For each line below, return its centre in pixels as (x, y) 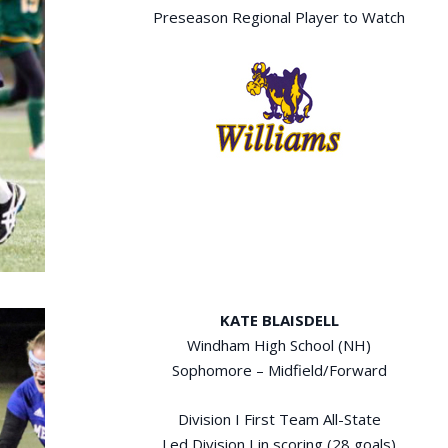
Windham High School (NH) (279, 344)
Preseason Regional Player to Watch (279, 16)
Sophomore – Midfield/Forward (279, 369)
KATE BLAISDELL (279, 319)
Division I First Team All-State (279, 418)
